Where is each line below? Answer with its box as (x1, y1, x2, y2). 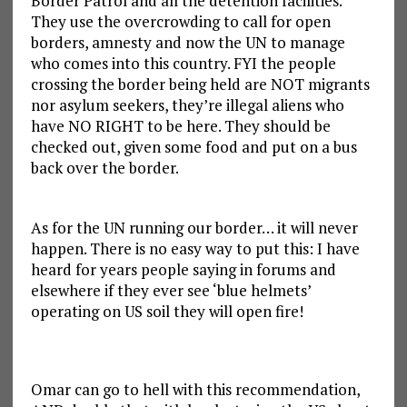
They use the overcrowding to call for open (30, 11, 331, 33)
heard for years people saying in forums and (30, 259, 336, 281)
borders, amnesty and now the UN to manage (30, 32, 345, 54)
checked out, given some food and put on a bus (30, 136, 357, 158)
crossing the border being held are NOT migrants (30, 74, 370, 95)
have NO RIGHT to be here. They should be (30, 115, 331, 137)
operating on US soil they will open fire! (30, 301, 303, 323)
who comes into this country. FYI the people (30, 53, 336, 74)
